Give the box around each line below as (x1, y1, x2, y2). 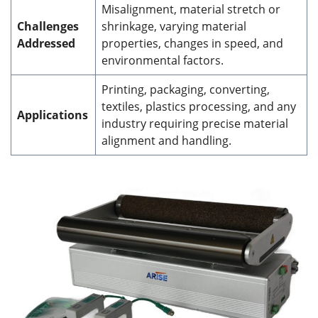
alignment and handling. (102, 133, 231, 149)
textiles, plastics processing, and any (102, 99, 296, 115)
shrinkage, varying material (102, 18, 246, 35)
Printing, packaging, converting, (102, 82, 270, 98)
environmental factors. (102, 53, 224, 69)
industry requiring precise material (102, 116, 288, 132)
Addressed (17, 35, 75, 52)
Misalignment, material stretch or (102, 1, 280, 18)
